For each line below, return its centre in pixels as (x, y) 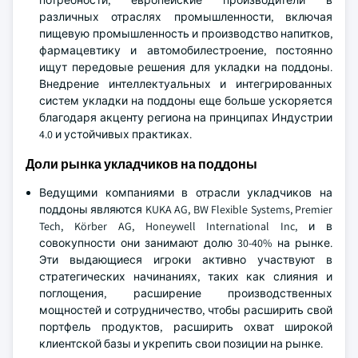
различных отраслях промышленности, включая (186, 17)
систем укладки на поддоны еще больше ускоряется (186, 101)
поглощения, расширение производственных (186, 293)
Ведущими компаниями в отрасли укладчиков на (186, 193)
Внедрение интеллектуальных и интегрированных (186, 84)
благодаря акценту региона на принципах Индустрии (186, 117)
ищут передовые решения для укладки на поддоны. (186, 67)
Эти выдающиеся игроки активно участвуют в (186, 260)
